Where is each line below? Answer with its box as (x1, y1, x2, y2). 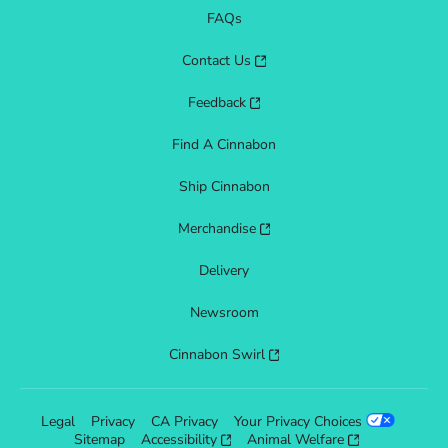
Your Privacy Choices (234, 412, 362, 431)
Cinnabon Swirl (168, 345, 265, 364)
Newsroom (189, 303, 259, 322)
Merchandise (177, 219, 256, 238)
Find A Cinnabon (172, 135, 276, 154)
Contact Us (182, 51, 252, 70)
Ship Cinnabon (178, 177, 270, 196)
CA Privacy (151, 412, 218, 431)
